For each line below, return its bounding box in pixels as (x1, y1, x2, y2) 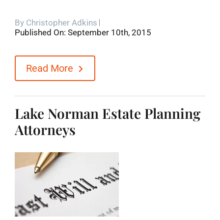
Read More (26, 62, 73, 74)
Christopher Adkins (26, 17, 97, 27)
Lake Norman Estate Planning (14, 104, 200, 123)
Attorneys (14, 120, 76, 139)
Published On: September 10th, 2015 (14, 27, 151, 37)
